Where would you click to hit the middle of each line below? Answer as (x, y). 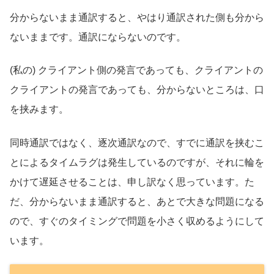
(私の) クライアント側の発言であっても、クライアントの (136, 70)
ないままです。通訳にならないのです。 (98, 37)
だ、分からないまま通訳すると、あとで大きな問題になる (137, 201)
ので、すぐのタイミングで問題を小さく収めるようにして (137, 221)
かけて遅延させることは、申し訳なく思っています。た (132, 182)
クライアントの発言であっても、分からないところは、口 (137, 90)
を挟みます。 (39, 109)
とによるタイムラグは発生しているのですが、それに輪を (137, 162)
